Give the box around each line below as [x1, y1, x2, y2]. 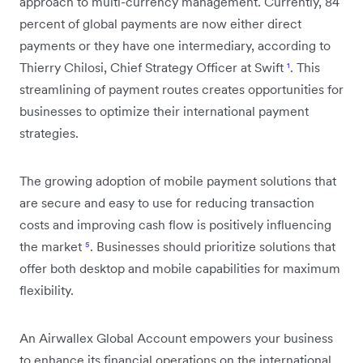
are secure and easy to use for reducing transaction [19, 194, 314, 211]
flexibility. [19, 281, 74, 298]
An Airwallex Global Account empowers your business [19, 329, 333, 346]
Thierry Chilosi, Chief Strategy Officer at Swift [19, 58, 287, 75]
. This [290, 58, 320, 75]
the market [19, 237, 85, 254]
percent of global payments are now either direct [19, 15, 301, 32]
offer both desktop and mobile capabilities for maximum [19, 259, 340, 276]
